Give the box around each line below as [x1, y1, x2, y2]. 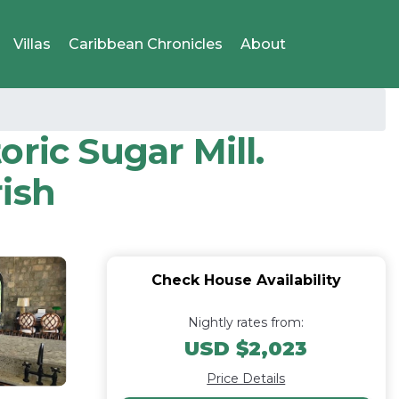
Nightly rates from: [188, 314, 305, 330]
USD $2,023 [184, 337, 308, 361]
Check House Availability [151, 272, 341, 289]
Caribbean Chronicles [69, 35, 223, 53]
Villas [13, 35, 51, 53]
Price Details [207, 370, 286, 387]
